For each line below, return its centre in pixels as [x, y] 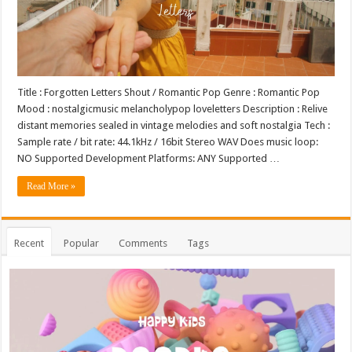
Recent [29, 243]
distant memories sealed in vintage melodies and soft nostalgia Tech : [174, 125]
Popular [82, 243]
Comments [143, 243]
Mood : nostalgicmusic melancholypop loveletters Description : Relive [173, 108]
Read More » [51, 186]
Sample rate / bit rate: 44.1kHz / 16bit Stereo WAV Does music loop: [168, 141]
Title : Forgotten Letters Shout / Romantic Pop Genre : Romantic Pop [169, 92]
